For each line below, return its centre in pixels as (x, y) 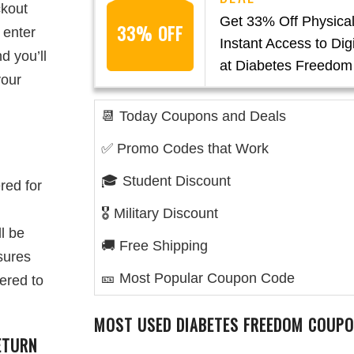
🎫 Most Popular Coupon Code (198, 278)
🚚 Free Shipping (154, 246)
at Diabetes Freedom (286, 66)
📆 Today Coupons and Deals (194, 116)
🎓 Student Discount (166, 181)
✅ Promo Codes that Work (185, 149)
